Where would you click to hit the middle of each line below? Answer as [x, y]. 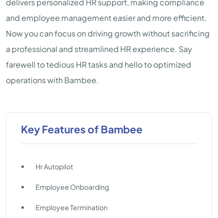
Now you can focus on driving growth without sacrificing [108, 33]
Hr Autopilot [54, 166]
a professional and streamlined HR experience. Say [99, 49]
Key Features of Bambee [82, 129]
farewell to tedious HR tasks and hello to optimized [99, 64]
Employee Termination [72, 207]
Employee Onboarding [72, 187]
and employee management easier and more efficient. [106, 18]
